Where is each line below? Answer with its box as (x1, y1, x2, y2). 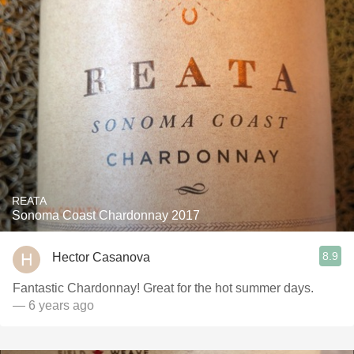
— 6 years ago (13, 299, 94, 312)
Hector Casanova (52, 250, 150, 264)
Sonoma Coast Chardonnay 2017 (12, 209, 200, 222)
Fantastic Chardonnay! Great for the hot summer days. (13, 281, 314, 295)
